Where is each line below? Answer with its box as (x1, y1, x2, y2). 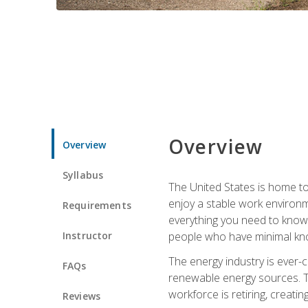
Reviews (63, 289, 101, 302)
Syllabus (63, 168, 104, 181)
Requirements (63, 198, 131, 212)
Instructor (63, 228, 113, 242)
